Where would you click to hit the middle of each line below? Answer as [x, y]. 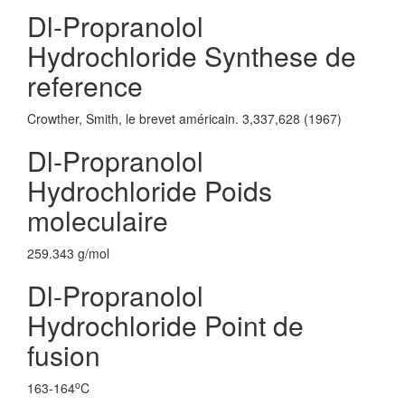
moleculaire [98, 220]
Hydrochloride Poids [150, 190]
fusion [64, 355]
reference [85, 85]
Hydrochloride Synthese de [192, 56]
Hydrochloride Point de [165, 325]
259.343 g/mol [68, 253]
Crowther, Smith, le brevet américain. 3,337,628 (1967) [184, 118]
